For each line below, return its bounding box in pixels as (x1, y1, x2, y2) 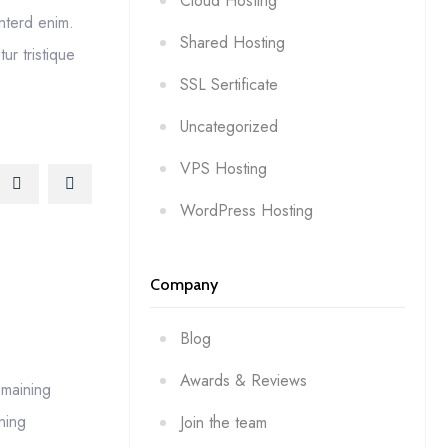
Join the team (179, 410, 267, 434)
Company (149, 274, 218, 294)
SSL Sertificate (179, 72, 278, 96)
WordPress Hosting (179, 198, 313, 222)
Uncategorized (179, 114, 278, 138)
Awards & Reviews (179, 368, 307, 392)
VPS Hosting (179, 156, 267, 180)
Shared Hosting (179, 30, 285, 54)
